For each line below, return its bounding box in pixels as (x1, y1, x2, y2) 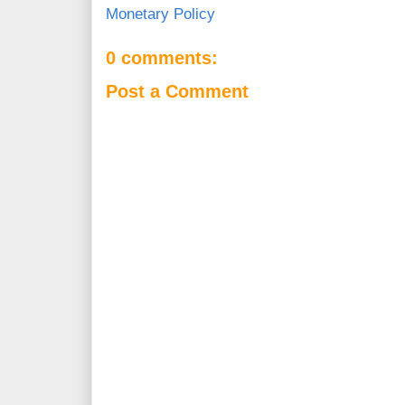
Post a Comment (106, 80, 249, 101)
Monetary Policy (106, 5, 215, 24)
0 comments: (106, 48, 218, 69)
